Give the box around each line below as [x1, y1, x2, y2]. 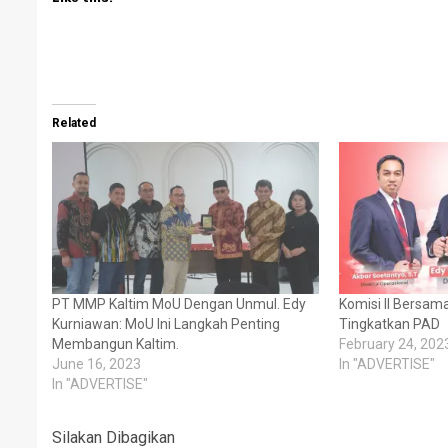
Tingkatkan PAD [338, 316, 440, 333]
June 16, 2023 [52, 356, 141, 373]
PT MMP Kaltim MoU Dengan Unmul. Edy [52, 296, 306, 313]
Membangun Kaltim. [52, 336, 179, 353]
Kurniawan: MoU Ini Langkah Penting [52, 316, 280, 333]
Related [52, 116, 96, 130]
